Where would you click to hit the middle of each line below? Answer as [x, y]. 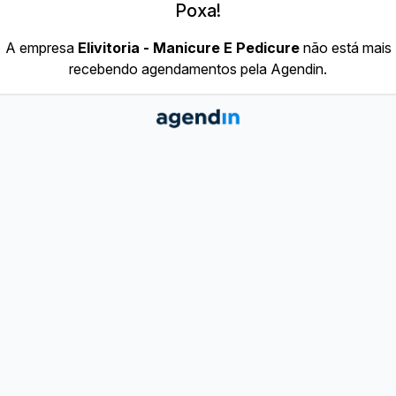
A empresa [41, 48]
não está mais [345, 48]
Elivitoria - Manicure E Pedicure [188, 48]
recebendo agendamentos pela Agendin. [198, 69]
